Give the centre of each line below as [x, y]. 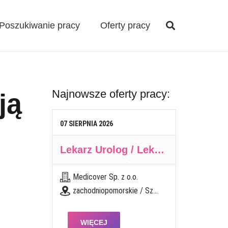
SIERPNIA [83, 124]
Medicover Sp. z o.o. [105, 177]
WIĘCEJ [94, 222]
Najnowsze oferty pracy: [111, 94]
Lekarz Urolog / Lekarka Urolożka [159, 150]
